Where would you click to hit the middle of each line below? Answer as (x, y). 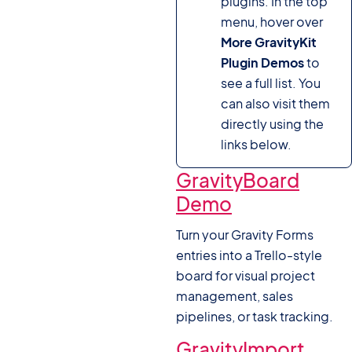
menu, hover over (272, 21)
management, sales (235, 296)
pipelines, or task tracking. (255, 317)
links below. (257, 144)
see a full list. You (271, 82)
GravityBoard (238, 180)
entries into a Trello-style (249, 255)
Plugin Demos (263, 62)
